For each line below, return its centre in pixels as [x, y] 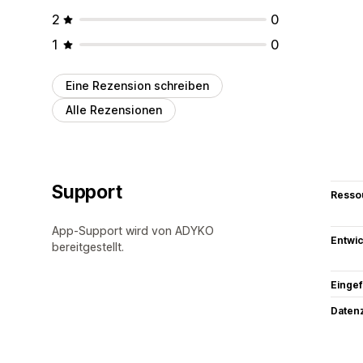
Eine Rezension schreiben [137, 85]
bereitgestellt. [88, 246]
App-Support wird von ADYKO [133, 230]
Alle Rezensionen [114, 109]
